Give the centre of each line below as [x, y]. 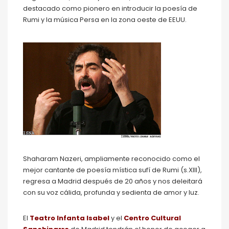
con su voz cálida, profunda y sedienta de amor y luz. [111, 193]
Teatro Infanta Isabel [70, 218]
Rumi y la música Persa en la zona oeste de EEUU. [105, 20]
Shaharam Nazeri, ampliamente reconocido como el [111, 159]
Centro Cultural [152, 218]
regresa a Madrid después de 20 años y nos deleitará [113, 181]
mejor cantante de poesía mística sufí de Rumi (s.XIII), [112, 170]
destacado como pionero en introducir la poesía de [110, 9]
